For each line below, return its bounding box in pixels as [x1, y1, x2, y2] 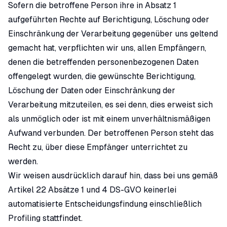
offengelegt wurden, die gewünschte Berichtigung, [8, 71, 196, 81]
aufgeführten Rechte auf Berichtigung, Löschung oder [8, 15, 209, 24]
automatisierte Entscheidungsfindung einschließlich [8, 199, 202, 209]
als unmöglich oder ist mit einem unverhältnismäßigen [8, 114, 210, 124]
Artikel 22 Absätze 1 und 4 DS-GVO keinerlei [8, 185, 176, 195]
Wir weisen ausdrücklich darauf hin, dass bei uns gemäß [8, 171, 218, 180]
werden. [8, 157, 38, 166]
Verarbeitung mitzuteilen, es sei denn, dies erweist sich [8, 100, 213, 109]
